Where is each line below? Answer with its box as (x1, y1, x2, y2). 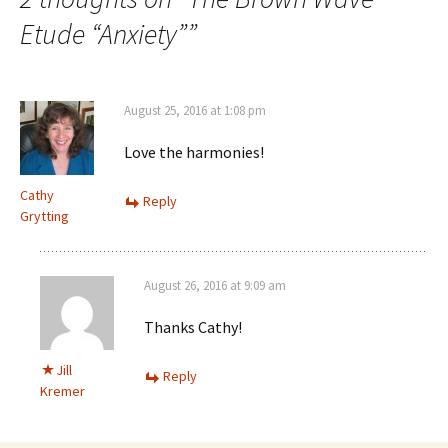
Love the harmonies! (124, 142, 264, 162)
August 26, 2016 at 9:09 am (144, 277, 286, 294)
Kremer (40, 382, 85, 400)
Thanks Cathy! (144, 317, 242, 337)
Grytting (20, 207, 69, 225)
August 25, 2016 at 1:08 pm (124, 102, 266, 119)
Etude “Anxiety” (20, 16, 187, 52)
